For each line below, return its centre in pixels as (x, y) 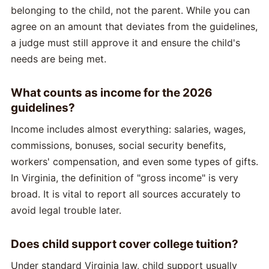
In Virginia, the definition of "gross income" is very (125, 178)
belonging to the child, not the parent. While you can (130, 10)
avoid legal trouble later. (66, 210)
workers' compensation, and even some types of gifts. (134, 162)
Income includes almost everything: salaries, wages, (128, 129)
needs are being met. (59, 59)
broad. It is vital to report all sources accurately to (126, 194)
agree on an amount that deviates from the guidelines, (134, 26)
